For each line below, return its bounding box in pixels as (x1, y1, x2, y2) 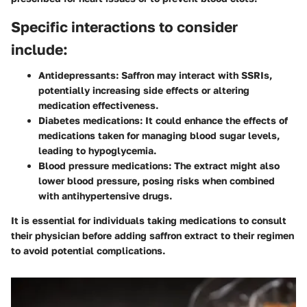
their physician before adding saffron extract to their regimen (11, 230, 294, 242)
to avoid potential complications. (11, 245, 165, 257)
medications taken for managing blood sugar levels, (38, 130, 280, 142)
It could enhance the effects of (143, 114, 288, 127)
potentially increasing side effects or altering (38, 84, 249, 97)
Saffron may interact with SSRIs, (119, 69, 272, 82)
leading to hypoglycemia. (38, 145, 156, 157)
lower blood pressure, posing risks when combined (38, 175, 275, 187)
